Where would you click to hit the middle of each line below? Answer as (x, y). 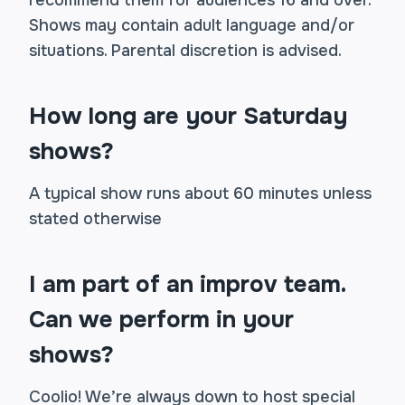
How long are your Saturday (188, 116)
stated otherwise (95, 219)
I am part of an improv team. (187, 284)
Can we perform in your (161, 320)
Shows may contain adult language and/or (192, 25)
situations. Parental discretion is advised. (185, 51)
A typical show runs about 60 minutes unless (200, 193)
